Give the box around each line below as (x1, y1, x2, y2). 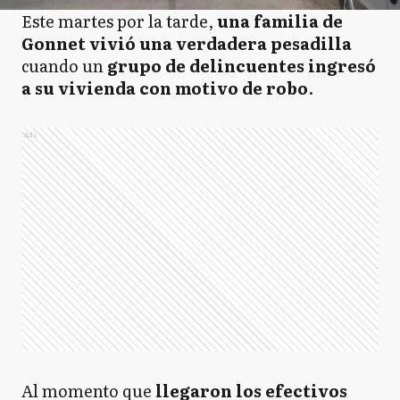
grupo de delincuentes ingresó (107, 54, 376, 78)
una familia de (217, 9, 343, 33)
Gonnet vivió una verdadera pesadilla (21, 31, 352, 55)
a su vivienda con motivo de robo (21, 76, 308, 100)
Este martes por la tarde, (21, 9, 217, 33)
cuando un (21, 54, 107, 78)
